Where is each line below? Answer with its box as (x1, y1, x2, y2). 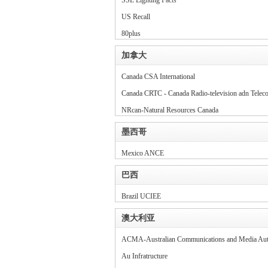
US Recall (121, 13, 150, 21)
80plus (121, 29, 141, 38)
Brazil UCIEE (121, 192, 161, 200)
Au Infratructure (121, 252, 167, 260)
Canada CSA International (121, 72, 195, 81)
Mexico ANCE (121, 149, 164, 157)
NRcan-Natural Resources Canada (121, 106, 218, 114)
